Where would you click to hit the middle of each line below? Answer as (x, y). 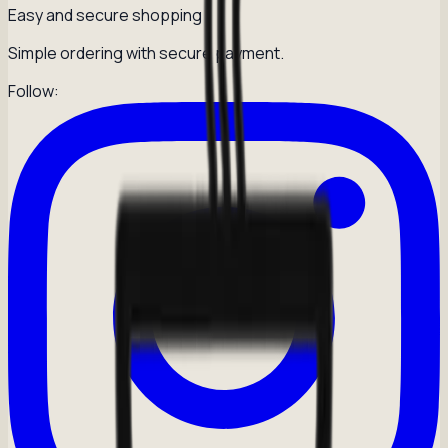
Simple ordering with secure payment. (146, 53)
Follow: (33, 91)
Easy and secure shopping (105, 15)
